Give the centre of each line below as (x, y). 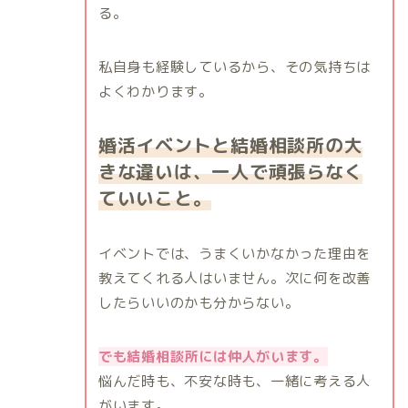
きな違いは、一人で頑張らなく (230, 171)
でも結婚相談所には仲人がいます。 (213, 356)
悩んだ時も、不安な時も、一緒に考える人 (235, 381)
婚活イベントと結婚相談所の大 (230, 144)
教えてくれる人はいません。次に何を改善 (235, 278)
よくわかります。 (155, 91)
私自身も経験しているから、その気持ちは (235, 66)
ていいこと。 (155, 197)
